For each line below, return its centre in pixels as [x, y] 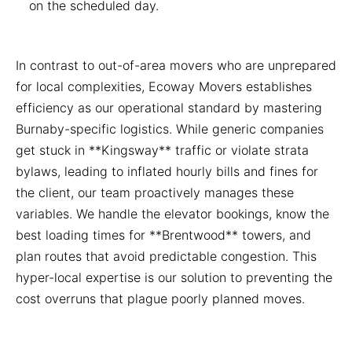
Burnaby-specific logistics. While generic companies [170, 128]
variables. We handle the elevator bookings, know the [172, 213]
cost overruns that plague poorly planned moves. [160, 298]
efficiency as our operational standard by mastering [169, 107]
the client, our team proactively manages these [155, 192]
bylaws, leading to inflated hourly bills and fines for [167, 171]
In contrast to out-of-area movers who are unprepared [176, 65]
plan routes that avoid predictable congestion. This [166, 256]
